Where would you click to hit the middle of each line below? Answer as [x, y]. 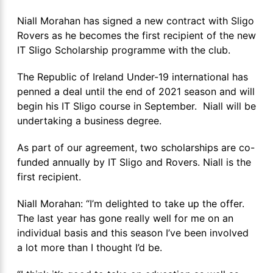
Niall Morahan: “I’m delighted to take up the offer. [131, 203]
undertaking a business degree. [89, 120]
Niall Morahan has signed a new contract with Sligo [136, 20]
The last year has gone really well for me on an [125, 218]
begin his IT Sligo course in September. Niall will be [136, 106]
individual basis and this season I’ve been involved [133, 232]
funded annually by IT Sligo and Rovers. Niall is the [134, 162]
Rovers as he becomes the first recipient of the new [136, 35]
